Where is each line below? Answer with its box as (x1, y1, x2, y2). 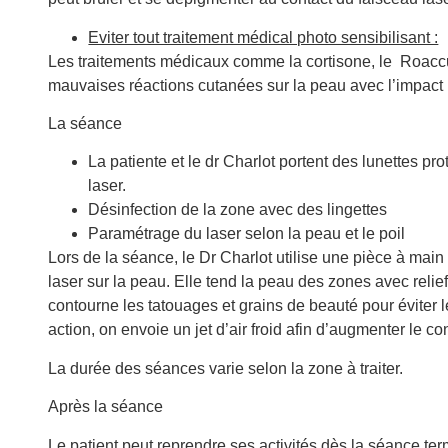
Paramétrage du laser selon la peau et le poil (88, 225, 406, 243)
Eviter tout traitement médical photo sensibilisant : (88, 28, 439, 46)
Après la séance (48, 398, 164, 416)
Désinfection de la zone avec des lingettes (88, 201, 388, 219)
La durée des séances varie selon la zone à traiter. (48, 359, 404, 377)
